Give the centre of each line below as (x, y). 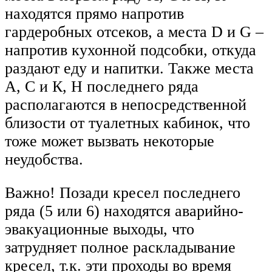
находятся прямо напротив (94, 13)
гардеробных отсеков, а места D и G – (134, 32)
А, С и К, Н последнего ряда (102, 86)
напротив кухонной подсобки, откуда (131, 50)
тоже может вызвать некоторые (110, 141)
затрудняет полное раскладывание (120, 248)
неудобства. (44, 159)
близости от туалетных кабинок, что (127, 123)
